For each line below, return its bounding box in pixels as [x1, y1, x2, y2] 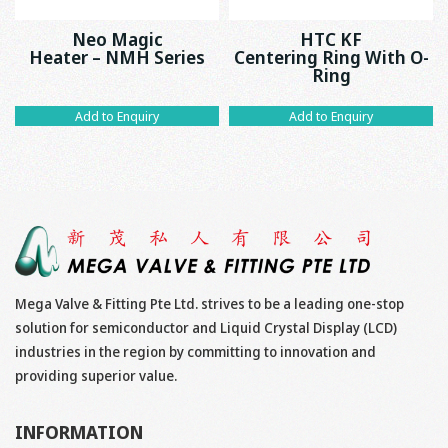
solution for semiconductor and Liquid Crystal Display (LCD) [15, 317, 397, 337]
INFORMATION [15, 419, 143, 444]
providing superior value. [15, 365, 177, 385]
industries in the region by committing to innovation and [15, 341, 376, 361]
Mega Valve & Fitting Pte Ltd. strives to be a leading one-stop [15, 293, 404, 313]
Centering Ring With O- [233, 44, 429, 69]
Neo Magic [71, 26, 163, 51]
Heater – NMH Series [29, 44, 205, 69]
